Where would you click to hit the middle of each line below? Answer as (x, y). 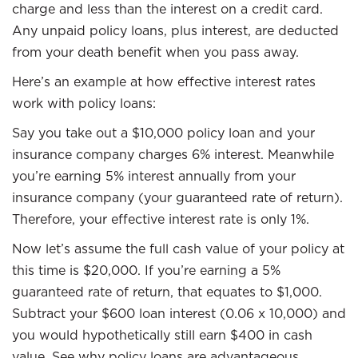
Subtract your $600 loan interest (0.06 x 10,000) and (179, 313)
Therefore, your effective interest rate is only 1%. (161, 219)
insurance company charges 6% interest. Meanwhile (173, 154)
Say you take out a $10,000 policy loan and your (163, 133)
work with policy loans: (84, 103)
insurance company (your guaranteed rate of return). (177, 197)
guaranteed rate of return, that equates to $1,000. (167, 292)
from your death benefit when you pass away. (155, 52)
